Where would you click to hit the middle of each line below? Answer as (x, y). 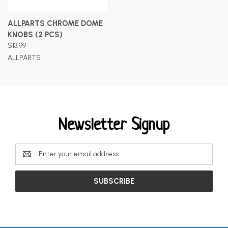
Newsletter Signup (114, 125)
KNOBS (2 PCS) (35, 34)
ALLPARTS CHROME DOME (55, 23)
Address (28, 159)
